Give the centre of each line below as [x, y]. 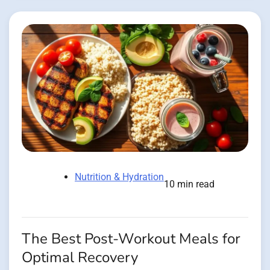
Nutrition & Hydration [119, 177]
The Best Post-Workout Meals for [131, 239]
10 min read [189, 184]
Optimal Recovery [80, 257]
